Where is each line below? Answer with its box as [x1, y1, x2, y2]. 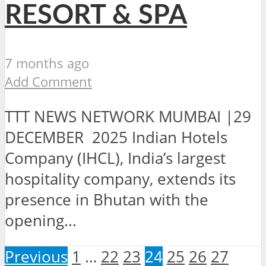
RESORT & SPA [5, 2, 187, 29]
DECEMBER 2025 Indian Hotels [5, 126, 227, 148]
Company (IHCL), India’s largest [5, 147, 226, 169]
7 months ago [5, 54, 89, 73]
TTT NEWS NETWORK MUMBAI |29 [5, 106, 255, 127]
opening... [5, 210, 77, 231]
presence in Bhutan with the [5, 189, 208, 210]
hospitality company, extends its [5, 168, 236, 189]
